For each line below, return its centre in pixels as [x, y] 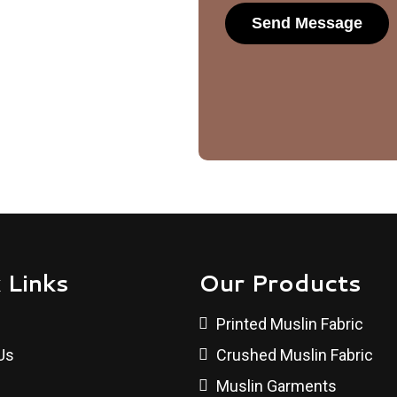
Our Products [280, 283]
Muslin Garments [276, 386]
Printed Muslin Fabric [290, 324]
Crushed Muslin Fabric [295, 355]
